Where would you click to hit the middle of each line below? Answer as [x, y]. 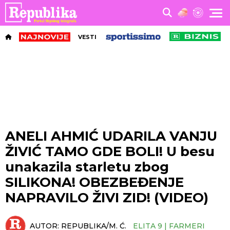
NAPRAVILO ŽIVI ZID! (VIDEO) [107, 198]
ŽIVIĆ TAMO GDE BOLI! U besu [110, 151]
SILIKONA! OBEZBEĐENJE [94, 182]
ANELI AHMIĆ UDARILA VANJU [111, 136]
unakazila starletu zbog [87, 167]
